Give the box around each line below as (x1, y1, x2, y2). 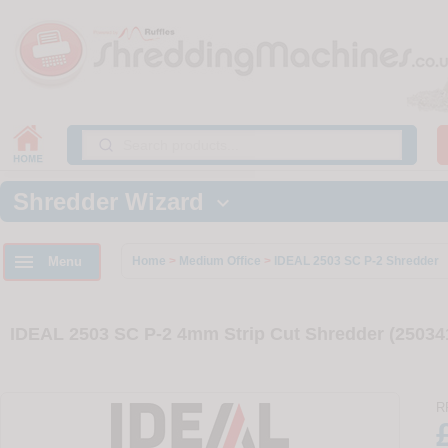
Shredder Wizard (13, 187, 212, 215)
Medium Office (179, 254, 261, 269)
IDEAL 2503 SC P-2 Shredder (274, 254, 439, 269)
